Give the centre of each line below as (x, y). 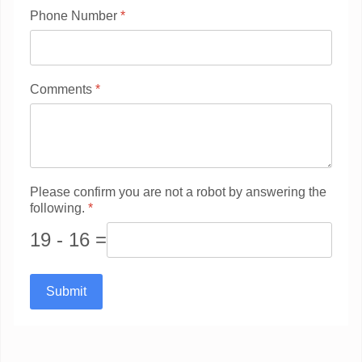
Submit (66, 292)
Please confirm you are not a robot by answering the (178, 192)
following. (59, 208)
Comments (63, 89)
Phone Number (75, 15)
